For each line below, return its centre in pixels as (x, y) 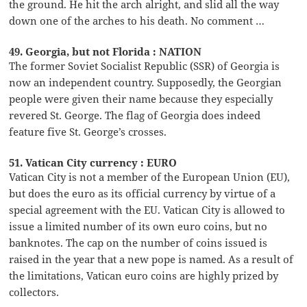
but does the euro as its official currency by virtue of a (143, 193)
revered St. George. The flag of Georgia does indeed (135, 115)
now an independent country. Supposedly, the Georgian (146, 82)
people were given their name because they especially (141, 98)
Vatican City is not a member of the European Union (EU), (150, 176)
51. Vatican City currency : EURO (93, 162)
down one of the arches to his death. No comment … (137, 20)
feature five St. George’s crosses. (88, 131)
